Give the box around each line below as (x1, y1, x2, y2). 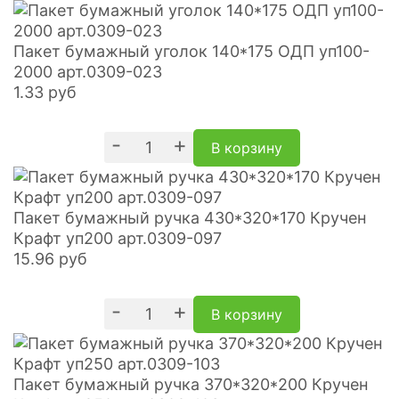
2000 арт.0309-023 (13, 61, 162, 81)
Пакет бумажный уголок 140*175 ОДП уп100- (13, 41, 370, 61)
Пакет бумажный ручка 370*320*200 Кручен (13, 374, 368, 394)
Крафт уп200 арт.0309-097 (13, 228, 222, 248)
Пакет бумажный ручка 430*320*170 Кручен (13, 208, 366, 227)
